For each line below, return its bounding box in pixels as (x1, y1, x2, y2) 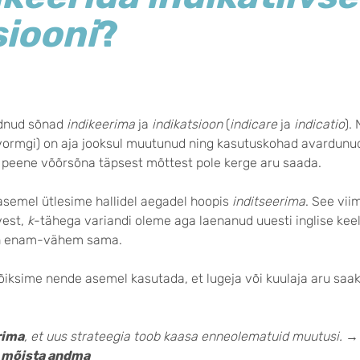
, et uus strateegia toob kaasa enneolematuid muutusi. (24, 329, 342, 344)
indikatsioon (152, 117, 226, 132)
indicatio (294, 117, 345, 132)
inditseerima (232, 194, 305, 209)
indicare (230, 117, 280, 132)
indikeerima (67, 117, 138, 132)
